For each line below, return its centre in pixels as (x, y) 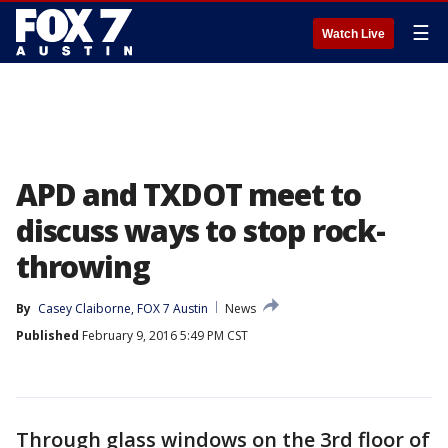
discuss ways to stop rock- (200, 230)
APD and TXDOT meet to (188, 194)
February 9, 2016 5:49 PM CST (163, 335)
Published (47, 335)
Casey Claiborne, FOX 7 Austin (123, 308)
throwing (83, 266)
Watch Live (353, 34)
